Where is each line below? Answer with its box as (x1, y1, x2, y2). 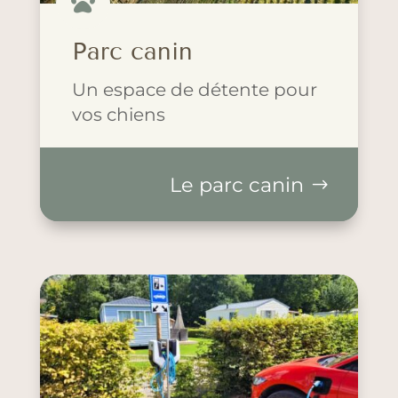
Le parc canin (170, 171, 305, 197)
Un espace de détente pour (71, 77, 317, 100)
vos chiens (71, 102, 165, 125)
